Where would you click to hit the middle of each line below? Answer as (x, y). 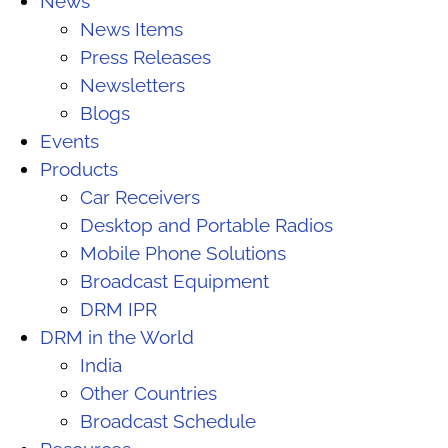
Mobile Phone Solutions (183, 252)
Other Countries (148, 392)
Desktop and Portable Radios (206, 224)
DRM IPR (118, 308)
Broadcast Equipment (174, 280)
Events (72, 140)
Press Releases (145, 56)
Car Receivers (140, 196)
